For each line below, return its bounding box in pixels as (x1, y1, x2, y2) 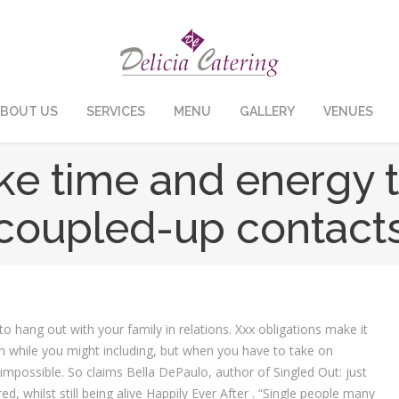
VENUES (322, 104, 373, 118)
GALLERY (239, 104, 295, 118)
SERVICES (85, 104, 145, 118)
